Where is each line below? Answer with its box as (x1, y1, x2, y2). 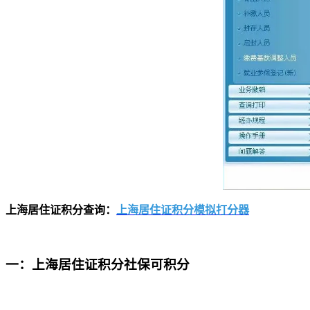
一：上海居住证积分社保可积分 (6, 257, 190, 273)
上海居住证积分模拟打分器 (116, 204, 249, 217)
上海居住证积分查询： (6, 204, 116, 217)
